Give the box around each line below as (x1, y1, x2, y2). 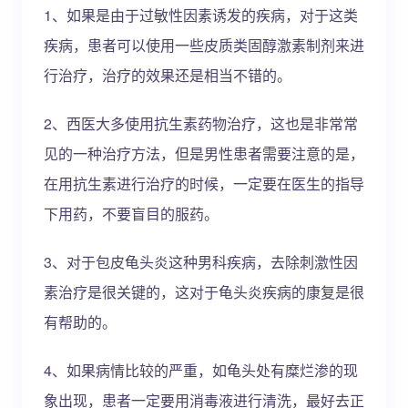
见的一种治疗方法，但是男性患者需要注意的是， (44, 143, 364, 164)
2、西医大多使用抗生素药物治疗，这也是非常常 (44, 113, 358, 134)
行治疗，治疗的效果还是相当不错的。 (44, 65, 291, 86)
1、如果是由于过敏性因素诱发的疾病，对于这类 (44, 5, 358, 25)
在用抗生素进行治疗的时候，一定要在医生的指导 (44, 173, 364, 194)
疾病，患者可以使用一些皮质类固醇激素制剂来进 (44, 35, 364, 56)
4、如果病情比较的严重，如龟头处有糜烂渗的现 (44, 360, 358, 381)
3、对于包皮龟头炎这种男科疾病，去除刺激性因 (44, 251, 358, 272)
